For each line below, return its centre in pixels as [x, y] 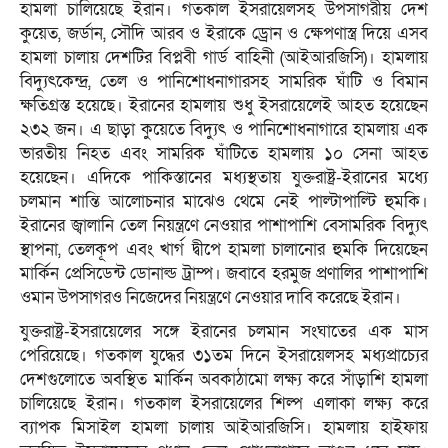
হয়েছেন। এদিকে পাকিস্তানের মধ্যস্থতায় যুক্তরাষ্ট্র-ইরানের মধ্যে [224, 178]
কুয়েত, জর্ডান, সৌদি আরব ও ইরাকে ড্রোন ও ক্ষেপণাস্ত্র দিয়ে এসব [224, 34]
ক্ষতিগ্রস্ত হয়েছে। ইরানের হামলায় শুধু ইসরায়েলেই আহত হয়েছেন [224, 106]
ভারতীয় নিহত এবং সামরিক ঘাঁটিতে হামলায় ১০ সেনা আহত [224, 154]
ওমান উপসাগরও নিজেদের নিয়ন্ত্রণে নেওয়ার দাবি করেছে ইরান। [210, 298]
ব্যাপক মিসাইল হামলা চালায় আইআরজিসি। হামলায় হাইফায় [224, 428]
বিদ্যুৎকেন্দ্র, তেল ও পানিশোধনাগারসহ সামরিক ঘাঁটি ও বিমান [224, 82]
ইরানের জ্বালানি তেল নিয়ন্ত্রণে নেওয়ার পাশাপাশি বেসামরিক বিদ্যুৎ [224, 226]
